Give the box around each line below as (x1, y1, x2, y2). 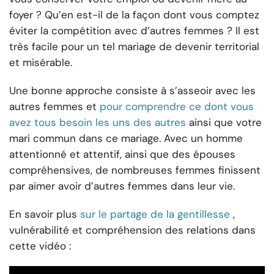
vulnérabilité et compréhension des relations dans (9, 223, 256, 237)
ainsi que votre (189, 116, 262, 130)
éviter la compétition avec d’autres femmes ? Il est (9, 24, 259, 38)
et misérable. (9, 56, 72, 70)
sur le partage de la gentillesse (80, 207, 230, 221)
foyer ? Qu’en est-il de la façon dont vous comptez (9, 8, 259, 22)
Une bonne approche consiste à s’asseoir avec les (9, 84, 256, 98)
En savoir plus (9, 207, 77, 221)
